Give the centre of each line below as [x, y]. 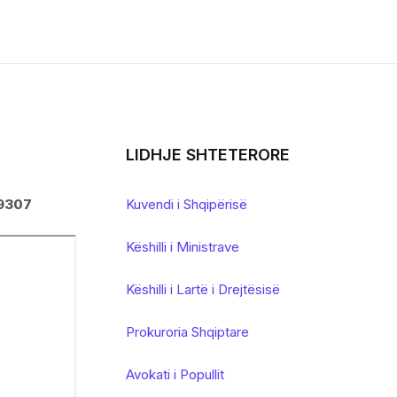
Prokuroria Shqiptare [187, 332]
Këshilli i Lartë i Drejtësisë [203, 289]
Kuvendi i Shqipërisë [187, 204]
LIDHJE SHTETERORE [208, 155]
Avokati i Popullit [175, 374]
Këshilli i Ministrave [183, 247]
